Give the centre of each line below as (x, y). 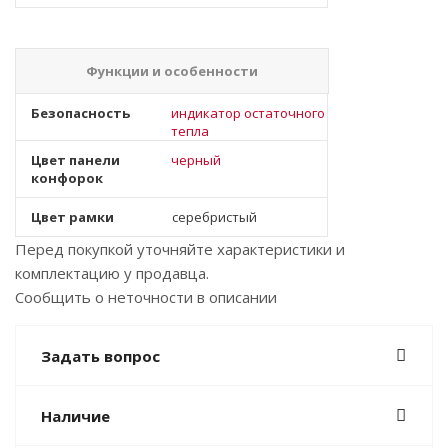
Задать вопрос (100, 356)
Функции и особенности (171, 71)
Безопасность (80, 113)
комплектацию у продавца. (112, 273)
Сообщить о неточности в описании (146, 297)
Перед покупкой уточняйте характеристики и (180, 249)
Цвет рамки (72, 217)
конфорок (67, 178)
